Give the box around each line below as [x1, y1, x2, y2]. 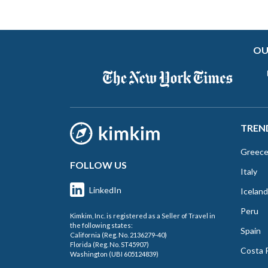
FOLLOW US [70, 159, 127, 171]
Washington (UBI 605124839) [70, 250, 159, 258]
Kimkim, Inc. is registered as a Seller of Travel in [70, 212, 215, 220]
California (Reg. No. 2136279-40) [70, 231, 167, 239]
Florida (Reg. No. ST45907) [70, 240, 149, 249]
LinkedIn [89, 184, 121, 195]
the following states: [70, 221, 133, 230]
